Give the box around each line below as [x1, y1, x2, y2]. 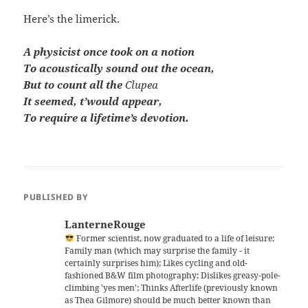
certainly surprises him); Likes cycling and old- [65, 257, 248, 269]
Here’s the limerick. [23, 12, 120, 26]
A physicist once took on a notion [23, 45, 195, 59]
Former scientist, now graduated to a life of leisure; [74, 232, 275, 245]
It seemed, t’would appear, [23, 94, 163, 109]
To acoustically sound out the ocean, [23, 61, 215, 76]
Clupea [125, 78, 159, 92]
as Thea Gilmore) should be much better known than [65, 294, 272, 307]
